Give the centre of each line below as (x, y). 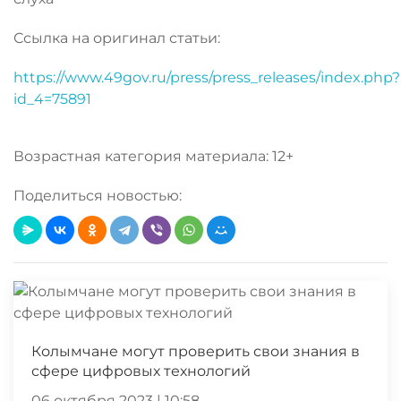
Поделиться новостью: (98, 196)
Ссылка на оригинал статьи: (117, 38)
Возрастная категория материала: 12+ (154, 156)
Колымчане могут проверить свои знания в (196, 351)
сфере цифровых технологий (141, 371)
